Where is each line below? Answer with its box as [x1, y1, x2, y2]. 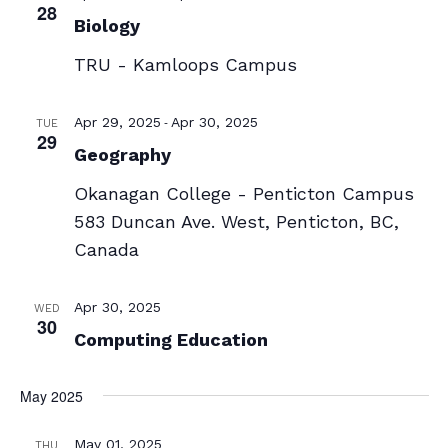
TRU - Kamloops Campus [73, 54, 297, 75]
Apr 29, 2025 [73, 114, 161, 130]
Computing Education [73, 329, 268, 350]
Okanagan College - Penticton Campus [73, 183, 414, 204]
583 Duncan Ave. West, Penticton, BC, [73, 211, 399, 232]
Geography [73, 144, 171, 165]
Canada [73, 239, 139, 260]
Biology [73, 15, 140, 36]
